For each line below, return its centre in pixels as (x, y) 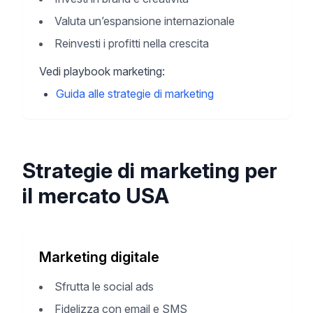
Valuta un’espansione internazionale (145, 21)
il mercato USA (96, 196)
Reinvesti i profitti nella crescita (132, 43)
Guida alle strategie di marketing (135, 94)
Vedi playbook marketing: (102, 71)
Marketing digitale (99, 257)
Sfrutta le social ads (104, 286)
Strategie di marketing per (150, 170)
